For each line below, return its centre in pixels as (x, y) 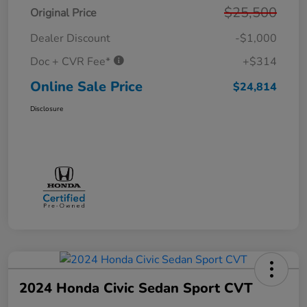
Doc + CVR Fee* (72, 61)
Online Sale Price (86, 86)
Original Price (63, 13)
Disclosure (47, 109)
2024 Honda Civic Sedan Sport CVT (136, 288)
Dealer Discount (70, 38)
